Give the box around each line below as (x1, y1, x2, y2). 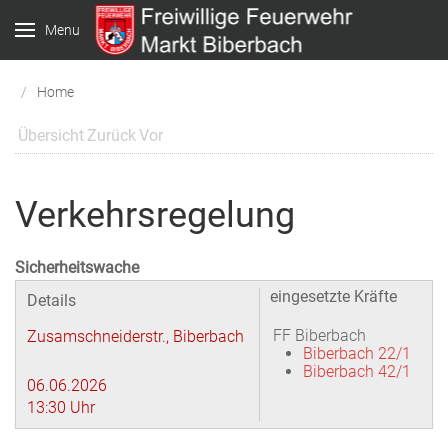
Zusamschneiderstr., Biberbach (27, 327, 244, 346)
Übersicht (18, 126, 84, 145)
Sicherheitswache (15, 258, 139, 277)
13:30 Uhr (27, 398, 95, 417)
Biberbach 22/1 (303, 344, 411, 363)
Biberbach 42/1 (303, 362, 411, 381)
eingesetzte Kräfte (270, 287, 397, 306)
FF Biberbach (273, 326, 366, 345)
